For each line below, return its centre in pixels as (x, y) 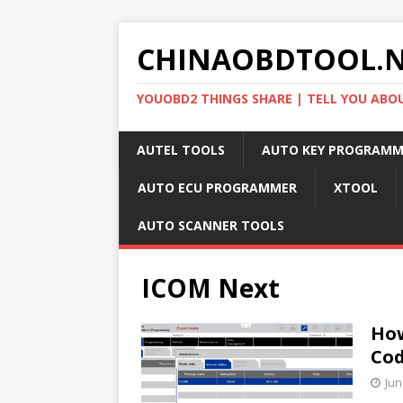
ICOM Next (210, 288)
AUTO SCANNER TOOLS (211, 225)
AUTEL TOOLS (181, 150)
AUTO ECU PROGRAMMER (217, 188)
